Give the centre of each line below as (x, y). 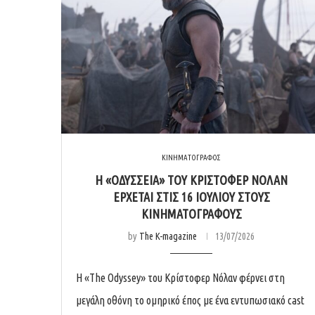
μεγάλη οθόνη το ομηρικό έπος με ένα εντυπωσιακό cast (190, 300)
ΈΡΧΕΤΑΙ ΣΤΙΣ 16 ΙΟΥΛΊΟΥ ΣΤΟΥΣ (191, 197)
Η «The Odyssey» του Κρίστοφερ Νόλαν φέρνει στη (180, 277)
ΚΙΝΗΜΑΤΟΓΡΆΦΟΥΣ (191, 213)
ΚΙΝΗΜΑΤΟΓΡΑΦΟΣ (191, 157)
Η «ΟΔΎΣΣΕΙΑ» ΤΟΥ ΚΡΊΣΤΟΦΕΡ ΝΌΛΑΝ (191, 180)
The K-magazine (168, 236)
